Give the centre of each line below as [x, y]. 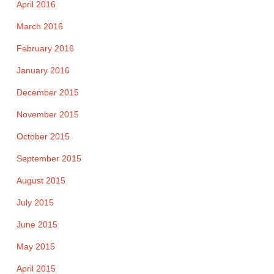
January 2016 [43, 71]
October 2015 [43, 137]
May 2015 [35, 247]
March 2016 [39, 27]
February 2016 [45, 49]
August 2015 [41, 181]
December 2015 [47, 93]
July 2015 [35, 203]
